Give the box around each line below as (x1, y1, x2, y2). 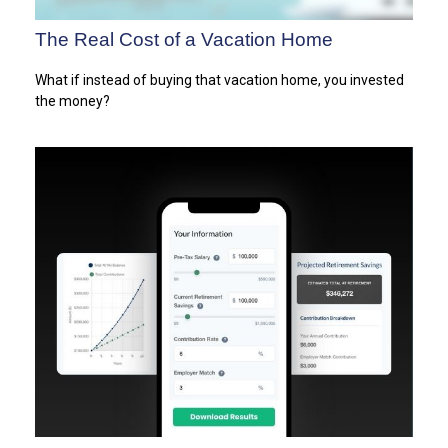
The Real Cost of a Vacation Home (35, 29, 333, 51)
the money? (35, 93, 110, 110)
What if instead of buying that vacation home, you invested (35, 72, 404, 89)
